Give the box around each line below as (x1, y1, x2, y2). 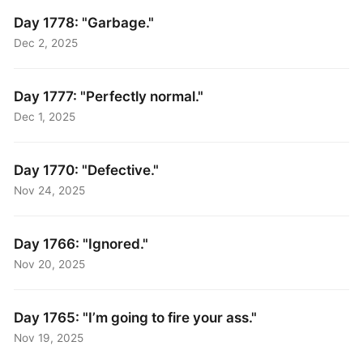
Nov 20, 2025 (14, 257, 86, 271)
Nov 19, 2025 (14, 331, 84, 344)
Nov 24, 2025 (14, 183, 86, 197)
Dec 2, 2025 (14, 36, 79, 49)
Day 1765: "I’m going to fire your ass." (14, 308, 258, 326)
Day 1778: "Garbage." (14, 13, 155, 31)
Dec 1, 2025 (14, 109, 76, 123)
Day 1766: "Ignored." (14, 234, 149, 252)
